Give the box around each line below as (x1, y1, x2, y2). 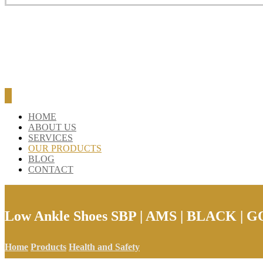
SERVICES (28, 133, 73, 143)
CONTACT (28, 164, 73, 174)
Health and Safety (69, 241, 140, 252)
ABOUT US (28, 122, 76, 132)
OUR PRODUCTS (28, 143, 102, 153)
